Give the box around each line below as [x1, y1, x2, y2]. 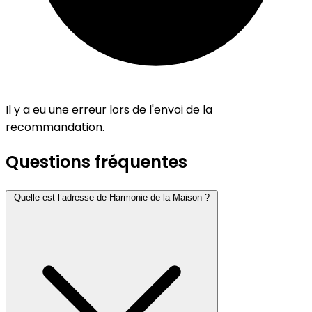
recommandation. [6, 119, 104, 136]
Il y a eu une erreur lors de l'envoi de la [6, 102, 212, 118]
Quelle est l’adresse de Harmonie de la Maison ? [14, 192, 210, 203]
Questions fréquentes [6, 150, 187, 173]
